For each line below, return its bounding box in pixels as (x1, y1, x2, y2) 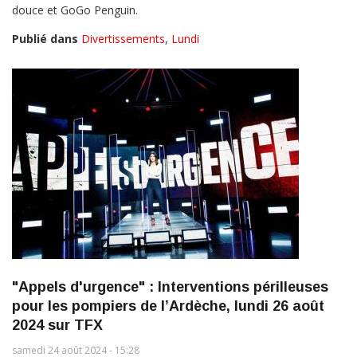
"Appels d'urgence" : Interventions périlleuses (12, 279, 328, 296)
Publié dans (12, 31, 78, 47)
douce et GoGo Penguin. (12, 2, 138, 18)
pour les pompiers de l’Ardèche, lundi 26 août (12, 298, 324, 315)
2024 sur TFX (12, 317, 103, 334)
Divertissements (81, 31, 165, 47)
